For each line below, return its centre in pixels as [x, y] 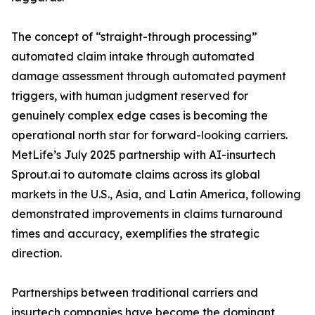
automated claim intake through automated [133, 57]
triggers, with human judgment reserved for [130, 96]
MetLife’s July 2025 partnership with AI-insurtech [143, 155]
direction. [37, 253]
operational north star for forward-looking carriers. [149, 135]
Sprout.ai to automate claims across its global [136, 175]
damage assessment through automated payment [149, 76]
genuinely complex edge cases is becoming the [140, 116]
